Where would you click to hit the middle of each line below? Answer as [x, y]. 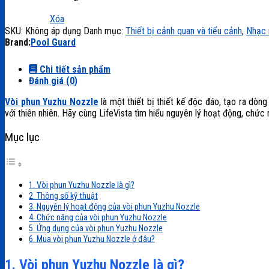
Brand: [18, 42]
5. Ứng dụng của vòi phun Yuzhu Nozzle [96, 229]
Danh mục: [104, 31]
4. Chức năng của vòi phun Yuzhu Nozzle [98, 218]
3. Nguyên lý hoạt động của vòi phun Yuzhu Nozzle [114, 207]
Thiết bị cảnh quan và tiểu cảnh [184, 31]
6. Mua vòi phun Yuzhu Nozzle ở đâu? [92, 240]
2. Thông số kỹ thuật [63, 196]
